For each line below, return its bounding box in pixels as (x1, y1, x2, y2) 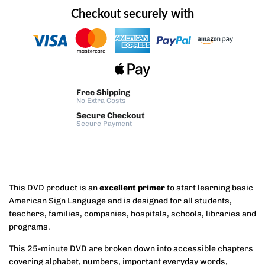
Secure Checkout (76, 110, 145, 121)
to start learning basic (165, 182, 253, 193)
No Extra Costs (76, 96, 126, 105)
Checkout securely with (71, 5, 194, 20)
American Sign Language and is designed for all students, (9, 195, 232, 206)
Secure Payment (76, 119, 132, 128)
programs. (9, 221, 50, 232)
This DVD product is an (9, 182, 99, 193)
